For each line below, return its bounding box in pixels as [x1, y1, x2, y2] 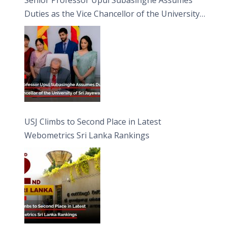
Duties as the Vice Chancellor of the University [24, 8, 200, 19]
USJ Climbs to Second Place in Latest [24, 116, 162, 127]
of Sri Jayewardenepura [24, 21, 114, 33]
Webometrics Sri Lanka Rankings [24, 129, 150, 141]
